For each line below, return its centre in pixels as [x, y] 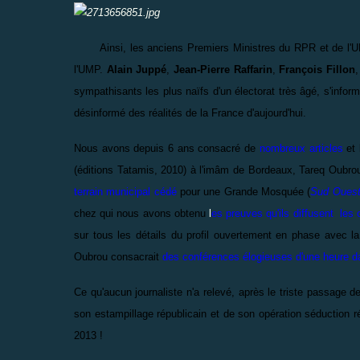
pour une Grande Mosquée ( [243, 191]
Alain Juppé [137, 69]
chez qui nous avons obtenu [141, 213]
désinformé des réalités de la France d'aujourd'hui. [190, 112]
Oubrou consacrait [118, 256]
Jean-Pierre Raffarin [223, 69]
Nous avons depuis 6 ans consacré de [167, 148]
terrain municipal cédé [125, 191]
